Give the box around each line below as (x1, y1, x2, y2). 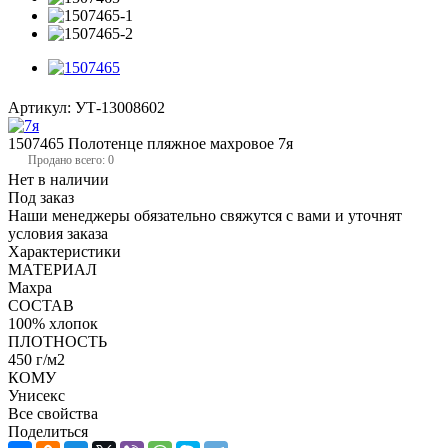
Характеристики (8, 242, 121, 260)
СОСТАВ (8, 296, 74, 314)
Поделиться (8, 422, 88, 440)
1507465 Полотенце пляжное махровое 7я (8, 134, 293, 152)
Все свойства (8, 404, 98, 422)
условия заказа (8, 224, 108, 242)
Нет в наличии (8, 170, 109, 188)
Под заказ (8, 188, 74, 206)
